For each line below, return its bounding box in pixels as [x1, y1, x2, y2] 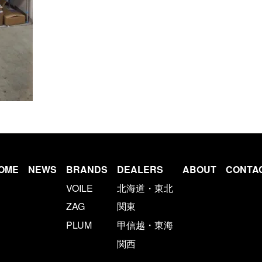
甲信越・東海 [117, 218, 173, 232]
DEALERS [117, 163, 163, 177]
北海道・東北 [117, 181, 173, 195]
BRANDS [66, 163, 108, 177]
